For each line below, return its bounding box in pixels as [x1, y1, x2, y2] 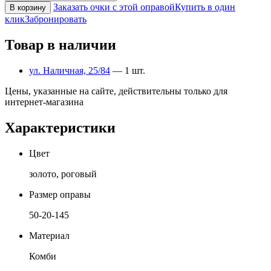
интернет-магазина [5, 97, 83, 107]
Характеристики [5, 119, 116, 135]
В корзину [10, 3, 46, 13]
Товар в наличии [5, 37, 116, 53]
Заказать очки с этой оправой [53, 2, 175, 13]
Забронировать [25, 14, 87, 25]
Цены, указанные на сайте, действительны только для [5, 86, 227, 96]
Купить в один [175, 2, 235, 13]
